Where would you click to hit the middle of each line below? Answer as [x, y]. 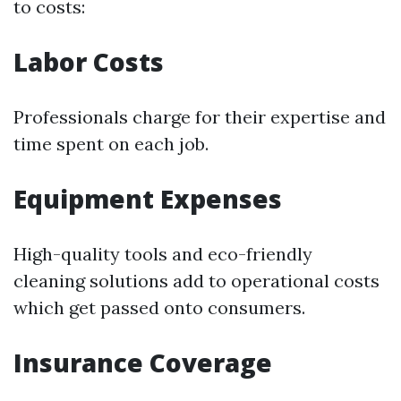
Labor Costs [89, 62]
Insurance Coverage [143, 363]
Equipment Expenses [148, 199]
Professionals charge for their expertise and [200, 117]
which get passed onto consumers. [159, 307]
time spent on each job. [111, 144]
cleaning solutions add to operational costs [196, 281]
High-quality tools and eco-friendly [163, 254]
